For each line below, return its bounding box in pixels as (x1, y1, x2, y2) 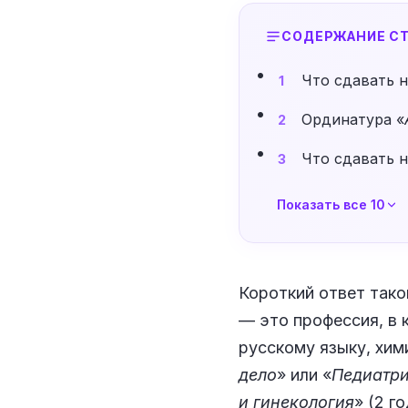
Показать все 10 (277, 197, 386, 213)
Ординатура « (301, 110, 404, 129)
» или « (277, 365, 332, 385)
